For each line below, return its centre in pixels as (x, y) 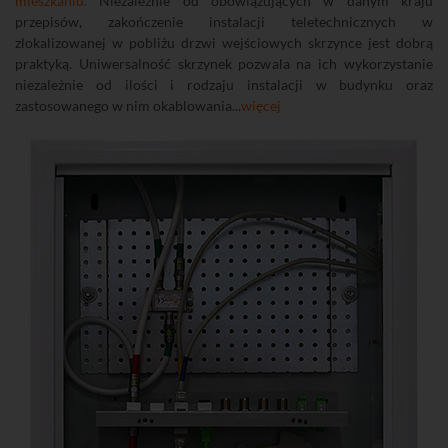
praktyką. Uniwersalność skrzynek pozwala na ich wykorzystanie (224, 64)
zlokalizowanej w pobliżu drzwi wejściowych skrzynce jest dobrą (224, 43)
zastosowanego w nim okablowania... (128, 106)
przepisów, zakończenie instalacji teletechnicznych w (224, 22)
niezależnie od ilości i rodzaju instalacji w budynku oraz (224, 85)
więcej (261, 106)
